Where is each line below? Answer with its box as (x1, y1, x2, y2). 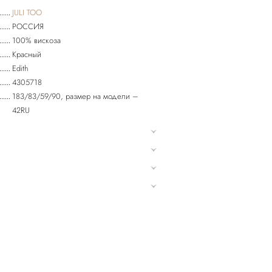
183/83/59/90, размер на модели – (12, 90, 139, 102)
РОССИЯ (12, 21, 44, 32)
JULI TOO (12, 7, 42, 18)
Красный (12, 49, 42, 60)
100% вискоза (12, 35, 61, 46)
